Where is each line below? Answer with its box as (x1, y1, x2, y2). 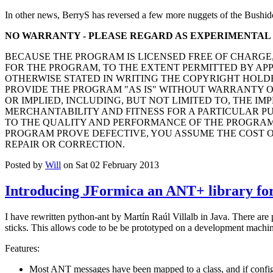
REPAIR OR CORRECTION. (5, 139, 125, 150)
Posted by (5, 160, 45, 171)
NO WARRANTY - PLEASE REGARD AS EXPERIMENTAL (5, 30, 271, 41)
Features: (5, 243, 40, 253)
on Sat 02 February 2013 (61, 160, 159, 171)
